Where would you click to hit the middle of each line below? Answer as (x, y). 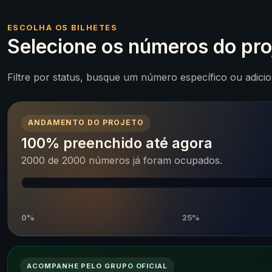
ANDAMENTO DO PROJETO (86, 123)
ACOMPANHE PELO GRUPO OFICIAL (97, 266)
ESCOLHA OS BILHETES (63, 28)
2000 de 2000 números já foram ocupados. (121, 161)
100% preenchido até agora (117, 144)
